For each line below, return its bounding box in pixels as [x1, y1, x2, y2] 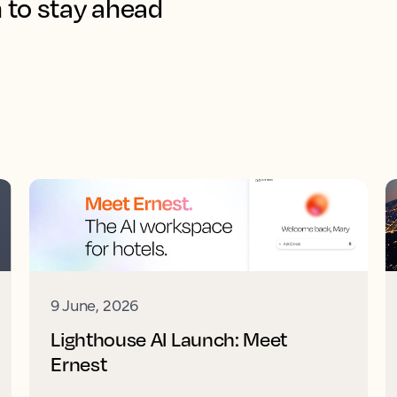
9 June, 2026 [51, 293, 139, 315]
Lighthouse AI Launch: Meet [51, 327, 287, 351]
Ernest [51, 352, 107, 376]
